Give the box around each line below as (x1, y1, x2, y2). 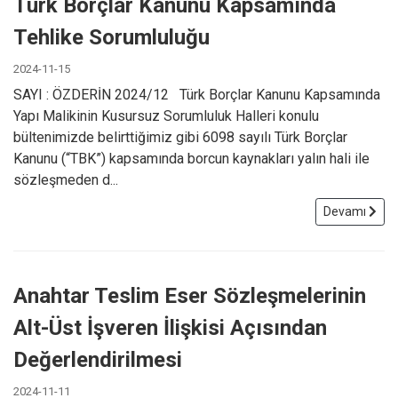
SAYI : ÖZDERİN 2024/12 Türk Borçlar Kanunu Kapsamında (13, 85, 380, 103)
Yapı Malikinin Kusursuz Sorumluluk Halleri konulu (13, 107, 319, 124)
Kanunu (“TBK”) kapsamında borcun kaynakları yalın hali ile (13, 149, 370, 167)
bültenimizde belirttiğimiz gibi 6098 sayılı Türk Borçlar (13, 128, 347, 146)
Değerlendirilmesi (13, 346, 182, 372)
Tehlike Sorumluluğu (13, 24, 210, 50)
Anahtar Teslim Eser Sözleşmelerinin (13, 283, 366, 308)
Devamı (323, 203, 369, 219)
